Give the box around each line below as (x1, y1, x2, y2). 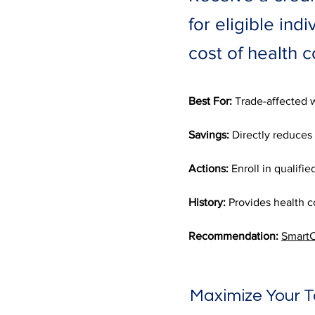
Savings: (188, 129, 229, 141)
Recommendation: (188, 230, 278, 242)
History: (188, 196, 226, 208)
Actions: (188, 162, 229, 174)
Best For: (188, 95, 232, 107)
